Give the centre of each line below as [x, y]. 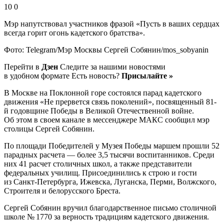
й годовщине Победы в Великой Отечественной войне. [99, 110]
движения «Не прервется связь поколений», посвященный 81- [110, 101]
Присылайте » [147, 75]
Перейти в [23, 66]
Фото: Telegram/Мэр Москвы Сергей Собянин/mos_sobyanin [106, 49]
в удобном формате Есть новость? [63, 75]
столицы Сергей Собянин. [49, 128]
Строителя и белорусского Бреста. [62, 190]
